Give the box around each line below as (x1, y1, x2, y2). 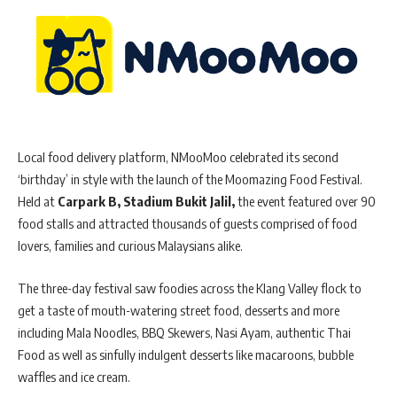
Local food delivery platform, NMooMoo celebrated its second (18, 149, 339, 166)
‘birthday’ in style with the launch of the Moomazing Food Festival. (18, 171, 362, 188)
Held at (18, 193, 58, 210)
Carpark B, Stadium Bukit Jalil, (58, 193, 237, 210)
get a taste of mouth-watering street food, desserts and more (18, 301, 339, 318)
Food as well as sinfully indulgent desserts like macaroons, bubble (18, 346, 354, 362)
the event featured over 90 (237, 193, 376, 210)
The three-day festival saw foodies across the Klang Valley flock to (18, 279, 362, 296)
